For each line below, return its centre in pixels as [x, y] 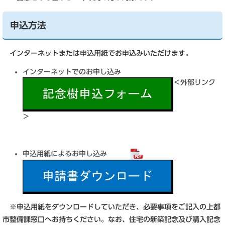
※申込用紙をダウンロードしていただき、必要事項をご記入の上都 [111, 207]
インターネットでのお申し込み [75, 72]
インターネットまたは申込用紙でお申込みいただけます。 [97, 53]
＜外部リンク [194, 82]
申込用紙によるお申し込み [77, 154]
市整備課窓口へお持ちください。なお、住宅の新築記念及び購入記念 [111, 219]
